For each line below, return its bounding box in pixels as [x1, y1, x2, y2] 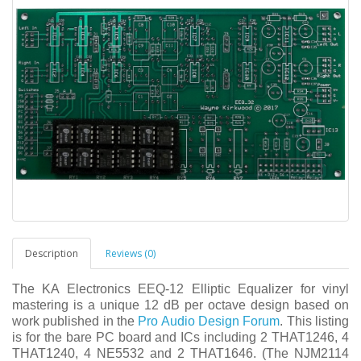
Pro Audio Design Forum [138, 314, 280, 328]
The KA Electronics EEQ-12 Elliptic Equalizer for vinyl [12, 282, 349, 296]
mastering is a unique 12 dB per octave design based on [12, 298, 349, 312]
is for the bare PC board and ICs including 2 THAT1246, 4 [12, 330, 349, 344]
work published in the [12, 314, 139, 328]
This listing [286, 314, 350, 328]
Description [25, 247, 78, 260]
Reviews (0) [106, 247, 156, 260]
